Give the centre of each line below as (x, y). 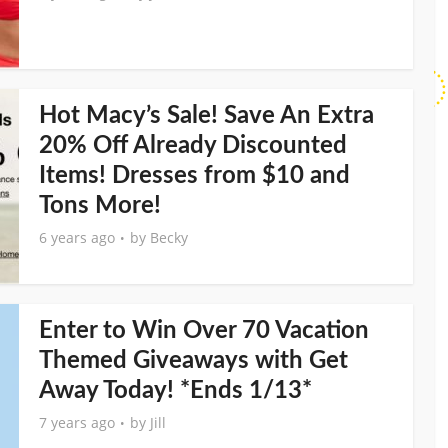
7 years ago (77, 422)
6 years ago (77, 237)
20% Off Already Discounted (193, 146)
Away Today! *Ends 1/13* (175, 391)
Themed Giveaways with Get (193, 361)
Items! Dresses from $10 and (194, 176)
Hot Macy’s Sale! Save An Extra (206, 116)
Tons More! (100, 206)
